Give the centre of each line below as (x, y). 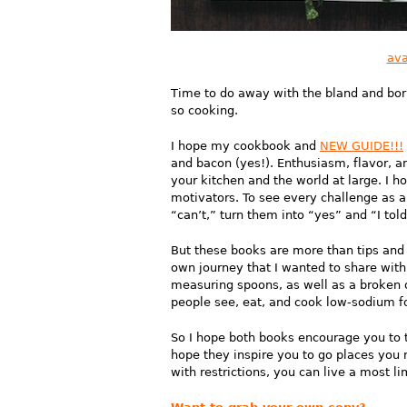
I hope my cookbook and (245, 145)
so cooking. (204, 110)
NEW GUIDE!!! (362, 145)
